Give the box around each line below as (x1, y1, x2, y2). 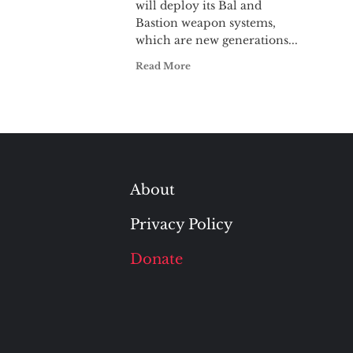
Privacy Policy (129, 216, 233, 233)
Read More (136, 60, 191, 72)
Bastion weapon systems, (136, 16, 276, 30)
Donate (129, 251, 183, 268)
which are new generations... (136, 33, 298, 47)
